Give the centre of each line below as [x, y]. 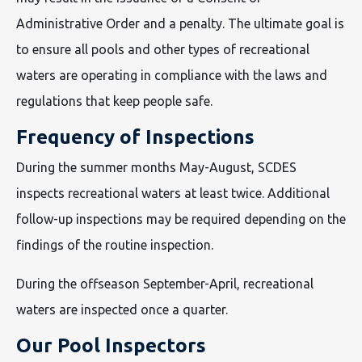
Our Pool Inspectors [111, 345]
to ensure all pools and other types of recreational [163, 49]
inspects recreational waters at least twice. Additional [173, 193]
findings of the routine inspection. [115, 245]
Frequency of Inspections [135, 137]
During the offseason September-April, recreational [165, 284]
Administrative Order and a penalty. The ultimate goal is [180, 23]
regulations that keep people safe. [116, 101]
